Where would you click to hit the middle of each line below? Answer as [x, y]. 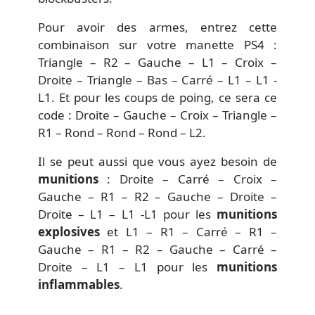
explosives [69, 231]
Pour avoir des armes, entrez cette [157, 27]
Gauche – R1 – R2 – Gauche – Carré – [157, 249]
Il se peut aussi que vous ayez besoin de [157, 161]
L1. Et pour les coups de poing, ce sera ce [157, 97]
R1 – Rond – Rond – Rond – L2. [122, 132]
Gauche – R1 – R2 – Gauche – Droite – [157, 196]
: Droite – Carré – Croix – [188, 179]
